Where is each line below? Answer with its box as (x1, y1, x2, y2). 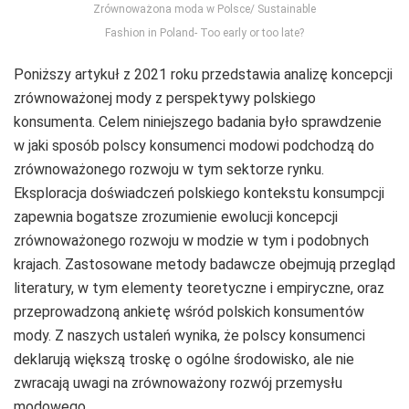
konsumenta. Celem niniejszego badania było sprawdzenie (14, 113, 382, 131)
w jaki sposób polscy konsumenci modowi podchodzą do (14, 137, 374, 155)
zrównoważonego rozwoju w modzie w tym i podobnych (14, 232, 369, 250)
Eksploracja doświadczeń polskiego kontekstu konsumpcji (14, 184, 384, 203)
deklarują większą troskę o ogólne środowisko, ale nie (14, 351, 354, 369)
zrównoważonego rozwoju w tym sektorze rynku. (14, 161, 324, 179)
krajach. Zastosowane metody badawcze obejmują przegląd (14, 256, 395, 274)
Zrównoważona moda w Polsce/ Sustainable (93, 3, 316, 16)
